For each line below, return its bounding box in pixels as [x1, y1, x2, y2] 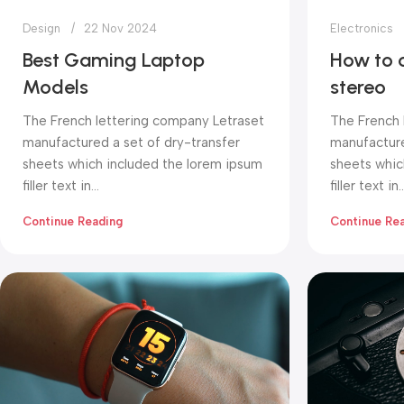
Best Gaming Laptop [23, 48, 205, 73]
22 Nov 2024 [84, 22, 157, 36]
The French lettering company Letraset [23, 113, 264, 130]
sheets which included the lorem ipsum [23, 156, 262, 173]
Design [23, 22, 60, 36]
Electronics [330, 22, 393, 36]
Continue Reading [23, 215, 123, 229]
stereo [330, 75, 386, 100]
